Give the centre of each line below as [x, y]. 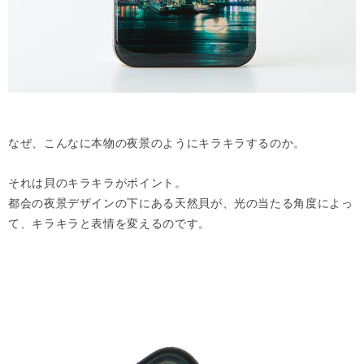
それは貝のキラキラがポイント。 [97, 182]
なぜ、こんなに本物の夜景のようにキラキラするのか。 [157, 142]
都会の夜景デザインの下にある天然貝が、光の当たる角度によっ [181, 202]
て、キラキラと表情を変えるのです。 [109, 223]
